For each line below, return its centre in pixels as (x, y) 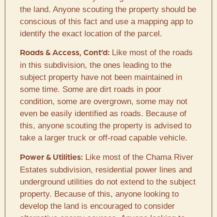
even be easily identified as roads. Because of (103, 114)
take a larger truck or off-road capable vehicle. (104, 138)
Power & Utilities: (51, 157)
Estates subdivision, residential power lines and (106, 170)
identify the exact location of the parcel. (91, 33)
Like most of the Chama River (138, 157)
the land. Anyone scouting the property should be (108, 9)
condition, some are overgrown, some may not (104, 102)
